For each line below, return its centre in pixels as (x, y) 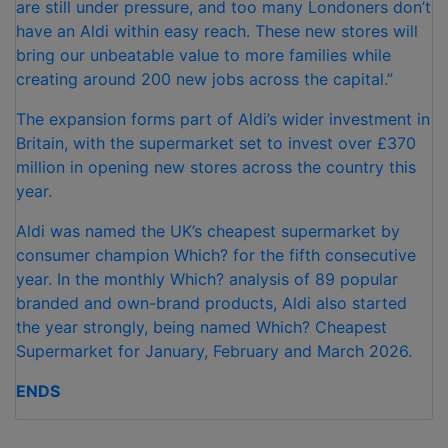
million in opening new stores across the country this (216, 167)
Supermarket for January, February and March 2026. (214, 351)
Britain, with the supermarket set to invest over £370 (216, 143)
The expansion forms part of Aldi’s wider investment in (223, 119)
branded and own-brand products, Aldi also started (211, 303)
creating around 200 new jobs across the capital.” (204, 79)
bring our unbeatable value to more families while (203, 55)
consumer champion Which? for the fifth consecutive (216, 255)
